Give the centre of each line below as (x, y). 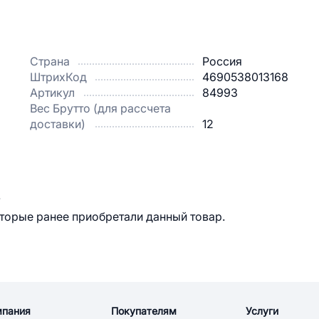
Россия (222, 61)
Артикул (52, 93)
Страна (50, 61)
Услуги (262, 311)
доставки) (58, 124)
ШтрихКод (58, 77)
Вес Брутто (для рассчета (100, 108)
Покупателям (144, 311)
